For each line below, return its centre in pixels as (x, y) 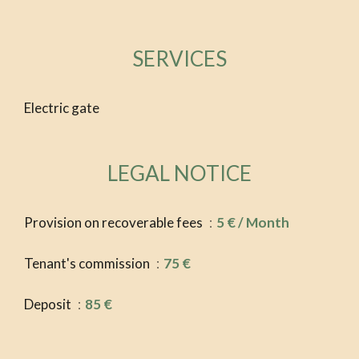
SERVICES (179, 59)
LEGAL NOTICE (179, 173)
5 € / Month (253, 223)
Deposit (49, 305)
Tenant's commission (88, 264)
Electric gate (62, 108)
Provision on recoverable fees (115, 223)
